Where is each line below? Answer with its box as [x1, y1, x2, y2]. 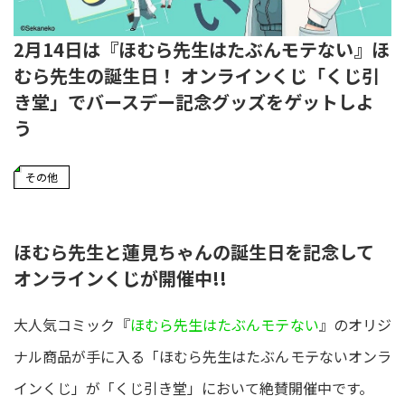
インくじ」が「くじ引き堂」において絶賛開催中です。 [14, 376, 373, 399]
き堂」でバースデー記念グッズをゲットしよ [14, 88, 374, 115]
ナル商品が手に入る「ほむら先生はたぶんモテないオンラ [14, 344, 391, 367]
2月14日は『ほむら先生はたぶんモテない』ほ [14, 35, 390, 62]
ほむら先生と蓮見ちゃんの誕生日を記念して [14, 238, 374, 265]
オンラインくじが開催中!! [14, 264, 227, 291]
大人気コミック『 [14, 313, 130, 335]
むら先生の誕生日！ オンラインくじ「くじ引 [14, 61, 380, 89]
